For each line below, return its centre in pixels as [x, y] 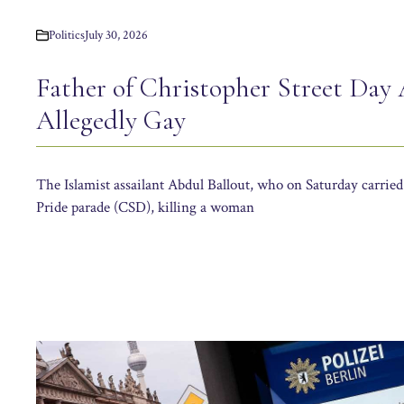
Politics [67, 35]
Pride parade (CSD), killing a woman [145, 207]
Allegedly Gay [111, 120]
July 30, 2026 [116, 35]
